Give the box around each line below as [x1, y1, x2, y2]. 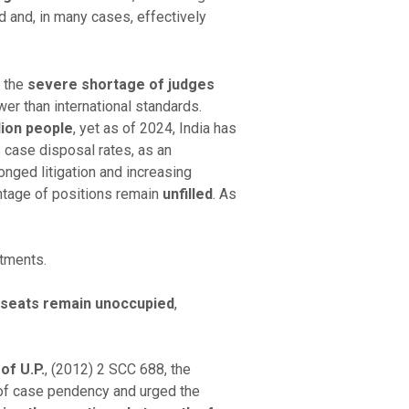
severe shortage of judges [26, 75, 215, 93]
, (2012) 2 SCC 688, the [44, 360, 191, 378]
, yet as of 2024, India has [72, 119, 236, 137]
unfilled [162, 184, 213, 203]
